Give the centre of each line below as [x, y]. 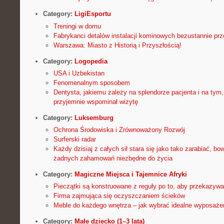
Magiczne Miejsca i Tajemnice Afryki [130, 174]
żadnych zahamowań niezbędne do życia [113, 158]
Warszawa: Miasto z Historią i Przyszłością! [117, 45]
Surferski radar [74, 139]
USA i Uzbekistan [79, 73]
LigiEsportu [92, 14]
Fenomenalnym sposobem [91, 82]
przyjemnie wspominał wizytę [95, 101]
